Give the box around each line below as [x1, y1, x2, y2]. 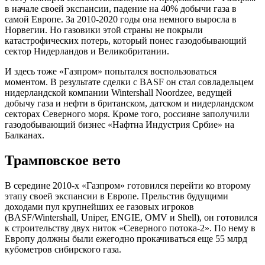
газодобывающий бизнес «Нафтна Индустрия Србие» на [5, 119, 234, 130]
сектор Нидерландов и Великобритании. [5, 46, 169, 56]
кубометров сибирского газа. [5, 244, 121, 254]
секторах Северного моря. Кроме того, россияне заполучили [5, 108, 250, 119]
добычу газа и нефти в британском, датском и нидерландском [5, 98, 254, 108]
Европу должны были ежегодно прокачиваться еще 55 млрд [5, 233, 247, 244]
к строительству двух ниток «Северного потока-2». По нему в [5, 222, 256, 233]
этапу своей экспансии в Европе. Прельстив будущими [5, 190, 228, 201]
